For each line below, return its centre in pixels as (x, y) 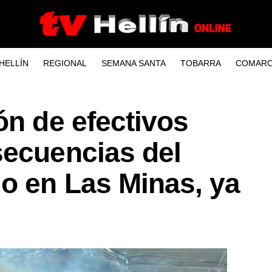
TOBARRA (200, 63)
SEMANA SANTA (133, 63)
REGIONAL (65, 63)
